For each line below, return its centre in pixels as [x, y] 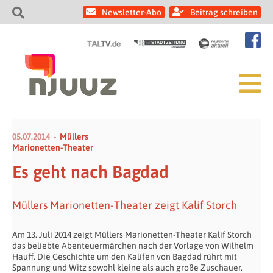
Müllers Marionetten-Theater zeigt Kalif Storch [125, 205]
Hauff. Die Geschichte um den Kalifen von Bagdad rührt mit [125, 257]
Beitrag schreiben [224, 12]
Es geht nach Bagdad [90, 172]
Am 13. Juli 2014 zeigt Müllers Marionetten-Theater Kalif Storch [132, 235]
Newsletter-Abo [132, 12]
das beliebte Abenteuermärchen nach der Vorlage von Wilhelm [133, 246]
